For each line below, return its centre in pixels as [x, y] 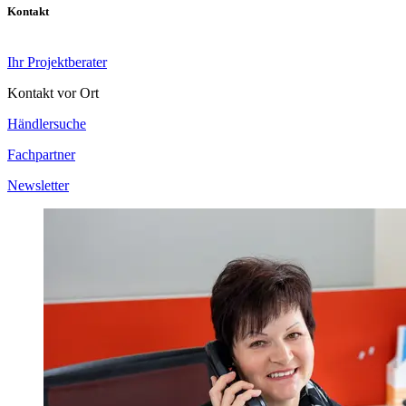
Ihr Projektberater [57, 62]
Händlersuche [47, 123]
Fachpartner [41, 154]
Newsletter [38, 185]
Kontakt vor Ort [53, 92]
